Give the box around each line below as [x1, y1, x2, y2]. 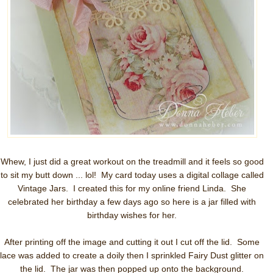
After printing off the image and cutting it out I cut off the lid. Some [4, 237, 260, 247]
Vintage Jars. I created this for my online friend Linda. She [18, 183, 246, 193]
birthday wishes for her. [87, 210, 177, 220]
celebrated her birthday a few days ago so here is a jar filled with [8, 197, 256, 207]
